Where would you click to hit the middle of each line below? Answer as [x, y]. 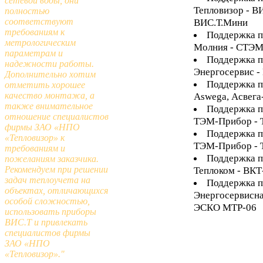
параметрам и [34, 53]
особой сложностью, [47, 201]
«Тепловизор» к [35, 138]
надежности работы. [49, 64]
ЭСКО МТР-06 [225, 207]
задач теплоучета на [48, 180]
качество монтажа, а [50, 95]
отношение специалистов [57, 117]
